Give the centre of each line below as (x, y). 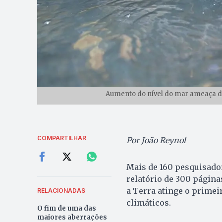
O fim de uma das (66, 209)
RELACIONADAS (61, 191)
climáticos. (148, 203)
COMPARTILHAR (61, 138)
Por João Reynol (156, 140)
